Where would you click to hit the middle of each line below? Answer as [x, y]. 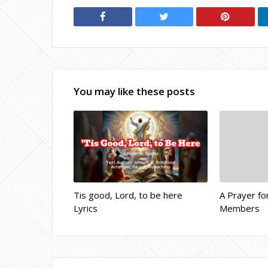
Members [240, 208]
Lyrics [86, 208]
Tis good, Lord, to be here [128, 195]
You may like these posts [134, 91]
